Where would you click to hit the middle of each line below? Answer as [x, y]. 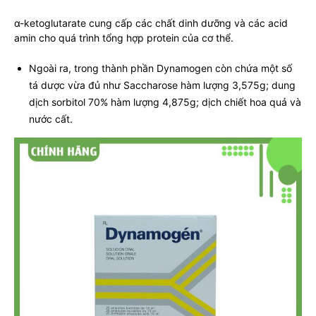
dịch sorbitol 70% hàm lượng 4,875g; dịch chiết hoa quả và [165, 102]
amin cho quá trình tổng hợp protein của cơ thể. [124, 37]
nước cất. [51, 119]
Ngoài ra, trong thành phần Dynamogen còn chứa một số [160, 68]
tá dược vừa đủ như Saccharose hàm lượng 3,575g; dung [162, 85]
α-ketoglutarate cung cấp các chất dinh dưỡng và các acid [151, 23]
